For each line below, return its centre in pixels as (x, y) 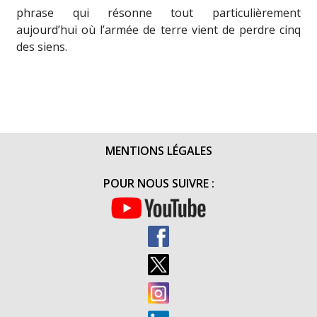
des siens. (42, 47)
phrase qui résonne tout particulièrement (158, 13)
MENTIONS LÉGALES (158, 151)
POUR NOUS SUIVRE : (158, 183)
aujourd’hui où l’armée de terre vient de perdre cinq (158, 30)
